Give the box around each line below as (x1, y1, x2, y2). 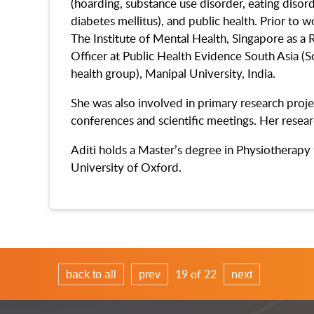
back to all (66, 268, 116, 281)
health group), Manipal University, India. (71, 65, 275, 81)
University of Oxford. (71, 159, 182, 176)
